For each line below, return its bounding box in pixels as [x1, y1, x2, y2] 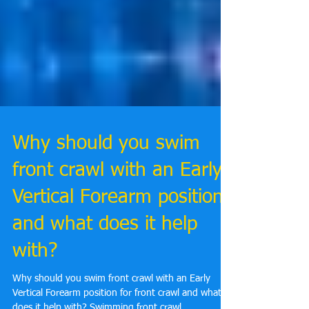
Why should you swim [12, 179, 200, 199]
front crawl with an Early [12, 206, 222, 226]
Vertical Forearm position [12, 233, 223, 252]
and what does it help [12, 260, 197, 279]
